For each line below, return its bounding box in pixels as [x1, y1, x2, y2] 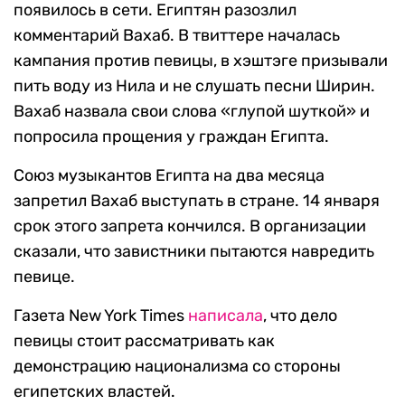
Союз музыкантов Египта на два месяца [14, 165, 325, 186]
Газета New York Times [14, 306, 188, 326]
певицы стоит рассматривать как [14, 331, 275, 352]
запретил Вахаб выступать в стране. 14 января [14, 191, 380, 212]
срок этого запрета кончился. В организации [14, 216, 366, 237]
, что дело [263, 306, 337, 326]
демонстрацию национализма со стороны [14, 356, 341, 377]
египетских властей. [14, 381, 175, 402]
